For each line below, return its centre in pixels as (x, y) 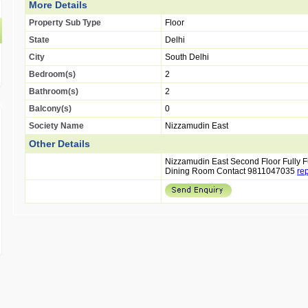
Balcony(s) (50, 109)
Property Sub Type (65, 23)
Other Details (59, 144)
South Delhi (187, 57)
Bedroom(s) (52, 74)
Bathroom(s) (54, 91)
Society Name (56, 126)
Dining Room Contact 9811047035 (231, 171)
